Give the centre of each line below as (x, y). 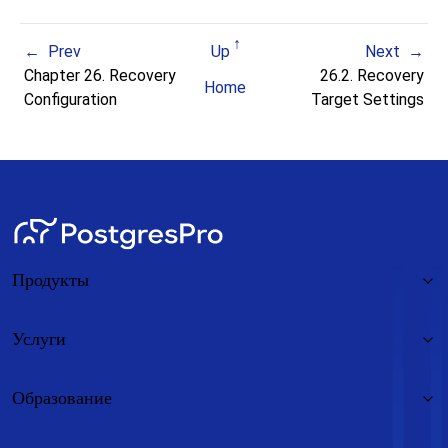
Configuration (73, 100)
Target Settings (367, 100)
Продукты (50, 280)
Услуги (39, 339)
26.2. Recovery (369, 76)
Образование (62, 398)
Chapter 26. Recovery (100, 76)
